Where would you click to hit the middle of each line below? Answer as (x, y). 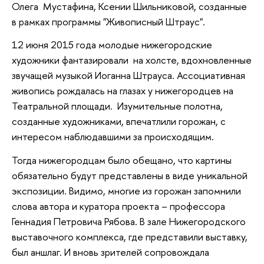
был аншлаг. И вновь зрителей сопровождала (110, 252)
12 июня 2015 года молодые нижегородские (112, 45)
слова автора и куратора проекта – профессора (118, 206)
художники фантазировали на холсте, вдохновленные (132, 60)
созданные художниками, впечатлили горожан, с (119, 121)
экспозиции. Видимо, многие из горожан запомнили (126, 191)
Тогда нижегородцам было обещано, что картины (122, 160)
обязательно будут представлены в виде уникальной (130, 176)
